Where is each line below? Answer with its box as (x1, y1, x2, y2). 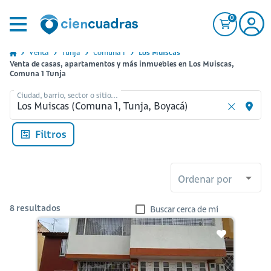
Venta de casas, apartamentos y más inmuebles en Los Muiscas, (10, 59, 234, 68)
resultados (16, 203, 60, 214)
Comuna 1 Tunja (10, 69, 66, 78)
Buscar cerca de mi (150, 203, 218, 215)
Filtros (35, 128, 67, 140)
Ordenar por (178, 172, 232, 185)
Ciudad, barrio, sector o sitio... (17, 90, 118, 100)
